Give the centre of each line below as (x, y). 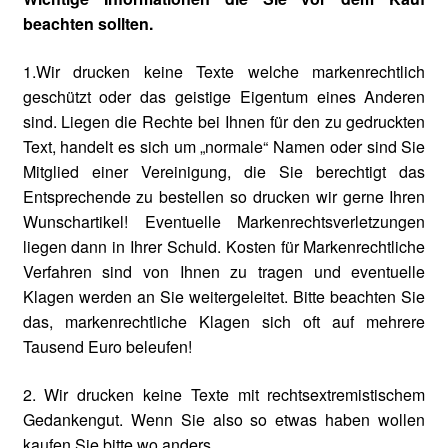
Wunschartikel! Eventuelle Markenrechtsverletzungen (224, 221)
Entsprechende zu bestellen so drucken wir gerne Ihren (224, 196)
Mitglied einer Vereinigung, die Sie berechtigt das (224, 171)
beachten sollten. (87, 24)
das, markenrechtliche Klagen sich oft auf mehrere (224, 321)
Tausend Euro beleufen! (107, 346)
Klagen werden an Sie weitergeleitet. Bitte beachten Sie (224, 296)
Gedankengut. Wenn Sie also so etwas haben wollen (224, 419)
